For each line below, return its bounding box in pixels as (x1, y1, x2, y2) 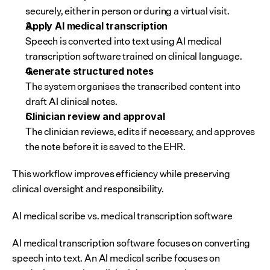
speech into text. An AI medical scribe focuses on (12, 250, 221, 266)
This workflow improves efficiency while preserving (12, 166, 230, 181)
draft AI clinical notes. (25, 93, 118, 109)
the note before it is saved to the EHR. (25, 139, 186, 154)
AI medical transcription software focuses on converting (12, 235, 251, 251)
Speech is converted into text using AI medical (25, 33, 222, 49)
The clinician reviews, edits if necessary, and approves (25, 124, 256, 139)
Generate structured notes (25, 65, 154, 77)
